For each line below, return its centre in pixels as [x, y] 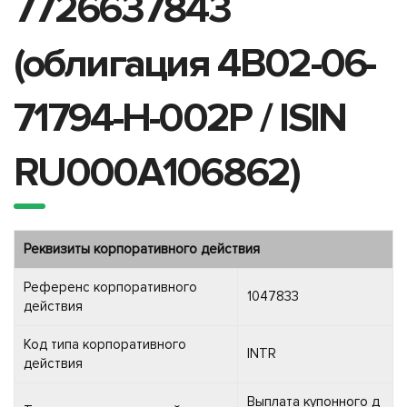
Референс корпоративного [110, 287]
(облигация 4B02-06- [194, 63]
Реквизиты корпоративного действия [142, 248]
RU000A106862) [156, 172]
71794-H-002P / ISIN [180, 118]
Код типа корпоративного [105, 344]
